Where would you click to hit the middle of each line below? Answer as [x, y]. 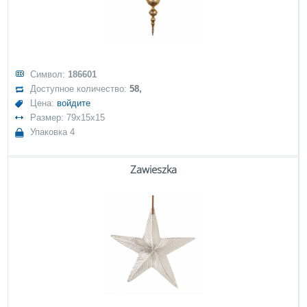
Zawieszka [153, 169]
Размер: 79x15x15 [68, 118]
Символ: [49, 74]
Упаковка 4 [53, 132]
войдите [74, 103]
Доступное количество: [80, 89]
